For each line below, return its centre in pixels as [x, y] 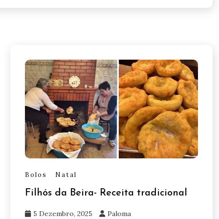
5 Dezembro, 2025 [63, 213]
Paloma [119, 213]
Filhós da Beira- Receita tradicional [106, 193]
